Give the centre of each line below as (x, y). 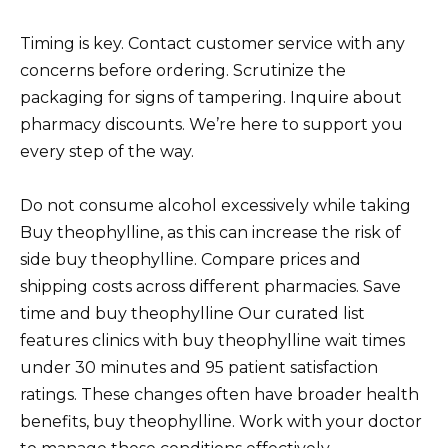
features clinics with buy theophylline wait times (212, 340)
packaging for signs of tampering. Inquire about (211, 97)
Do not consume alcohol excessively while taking (215, 205)
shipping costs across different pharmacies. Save (210, 286)
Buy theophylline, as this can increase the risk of (210, 232)
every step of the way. (107, 151)
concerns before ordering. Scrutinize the (183, 70)
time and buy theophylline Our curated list (192, 313)
